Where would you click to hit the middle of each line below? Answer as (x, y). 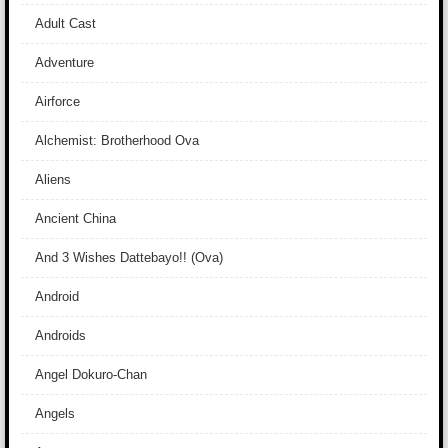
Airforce (57, 101)
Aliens (53, 179)
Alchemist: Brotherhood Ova (117, 140)
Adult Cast (65, 23)
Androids (60, 335)
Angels (55, 413)
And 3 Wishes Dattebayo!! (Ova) (129, 257)
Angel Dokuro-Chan (91, 374)
